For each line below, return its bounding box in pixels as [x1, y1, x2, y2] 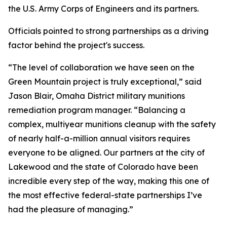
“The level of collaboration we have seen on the [8, 62, 195, 72]
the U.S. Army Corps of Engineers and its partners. [8, 4, 199, 14]
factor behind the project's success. [8, 40, 144, 50]
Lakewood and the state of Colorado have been [8, 162, 198, 172]
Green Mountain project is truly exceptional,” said [8, 77, 202, 87]
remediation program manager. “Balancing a [8, 105, 185, 115]
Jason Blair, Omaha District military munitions [8, 91, 185, 101]
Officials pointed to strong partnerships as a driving [8, 26, 209, 36]
